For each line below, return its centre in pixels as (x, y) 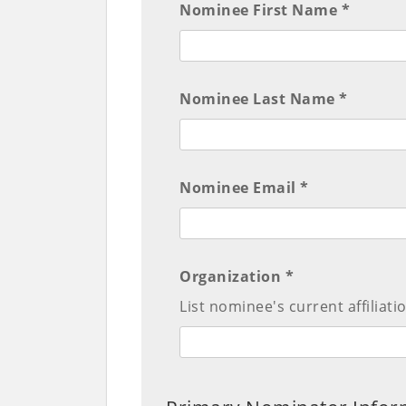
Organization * (237, 277)
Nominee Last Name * (264, 99)
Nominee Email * (244, 188)
